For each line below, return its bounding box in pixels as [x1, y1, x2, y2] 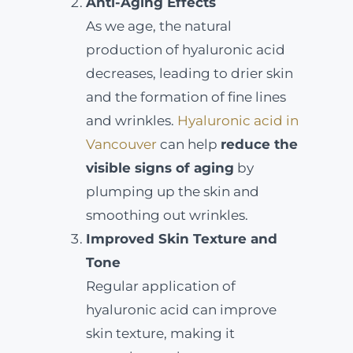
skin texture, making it [85, 325, 235, 341]
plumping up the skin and [85, 184, 259, 199]
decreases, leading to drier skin [85, 65, 293, 81]
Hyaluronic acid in [176, 113, 299, 128]
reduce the [220, 136, 298, 152]
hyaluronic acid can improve [85, 302, 277, 318]
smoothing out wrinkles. [85, 207, 248, 223]
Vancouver [85, 136, 157, 152]
